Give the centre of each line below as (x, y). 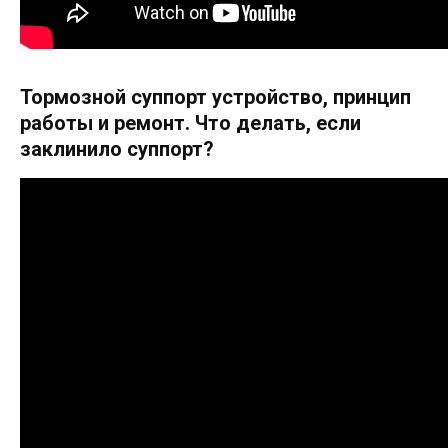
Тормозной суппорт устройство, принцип (215, 97)
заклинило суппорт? (117, 149)
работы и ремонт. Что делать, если (190, 123)
